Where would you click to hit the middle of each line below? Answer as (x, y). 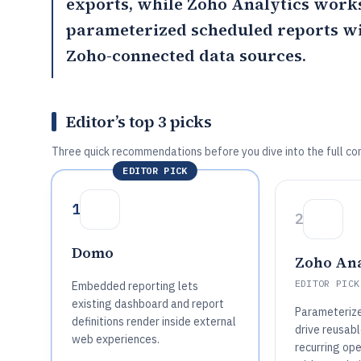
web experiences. (116, 339)
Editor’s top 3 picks (139, 122)
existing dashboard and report (148, 304)
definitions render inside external (154, 322)
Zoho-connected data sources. (186, 56)
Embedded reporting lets (135, 286)
